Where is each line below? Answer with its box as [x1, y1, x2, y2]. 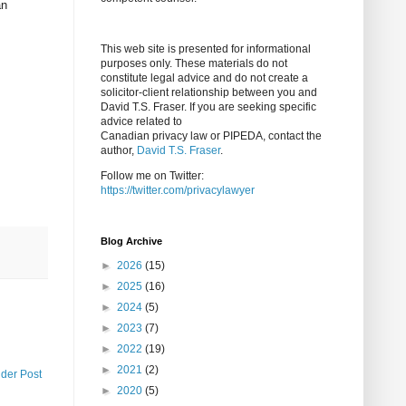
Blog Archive [101, 236, 162, 247]
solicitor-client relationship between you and [101, 86, 317, 100]
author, [101, 144, 137, 158]
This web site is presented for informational [101, 43, 311, 56]
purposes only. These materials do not [101, 57, 287, 71]
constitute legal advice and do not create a [101, 72, 308, 85]
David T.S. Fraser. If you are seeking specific [101, 101, 316, 114]
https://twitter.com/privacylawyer [101, 184, 255, 198]
